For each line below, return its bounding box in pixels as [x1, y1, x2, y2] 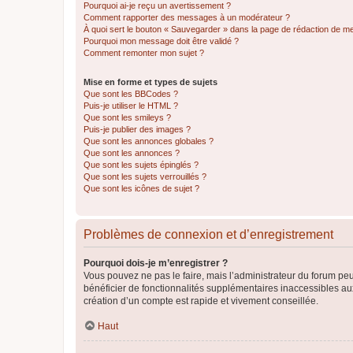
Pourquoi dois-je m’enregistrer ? [84, 258, 228, 269]
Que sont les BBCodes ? [84, 89, 178, 98]
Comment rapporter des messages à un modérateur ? [84, 13, 290, 22]
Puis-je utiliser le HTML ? [84, 101, 178, 110]
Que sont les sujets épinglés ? [84, 160, 199, 169]
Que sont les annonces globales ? [84, 136, 214, 146]
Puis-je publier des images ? [84, 124, 191, 134]
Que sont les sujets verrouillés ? [84, 172, 206, 181]
